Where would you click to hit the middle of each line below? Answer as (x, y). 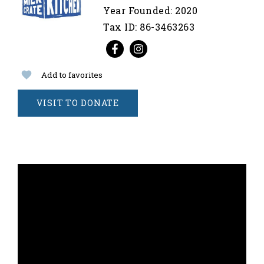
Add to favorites (72, 75)
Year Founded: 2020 (150, 10)
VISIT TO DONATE (78, 103)
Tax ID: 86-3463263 (149, 27)
